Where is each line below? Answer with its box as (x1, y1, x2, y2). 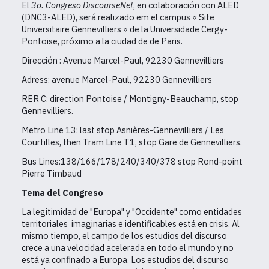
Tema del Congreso (22, 187, 103, 199)
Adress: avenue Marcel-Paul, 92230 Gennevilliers (22, 74, 212, 86)
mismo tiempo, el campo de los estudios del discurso (22, 230, 229, 242)
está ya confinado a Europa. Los (22, 254, 147, 266)
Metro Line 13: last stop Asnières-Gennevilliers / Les (22, 124, 224, 136)
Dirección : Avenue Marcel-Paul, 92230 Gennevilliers (22, 55, 224, 67)
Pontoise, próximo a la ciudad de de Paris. (22, 35, 183, 47)
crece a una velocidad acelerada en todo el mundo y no (22, 242, 234, 254)
